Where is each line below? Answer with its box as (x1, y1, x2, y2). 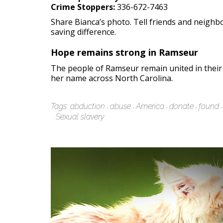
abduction (70, 102, 105, 111)
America (136, 102, 164, 111)
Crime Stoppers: (51, 1, 115, 12)
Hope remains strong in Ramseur (51, 46, 198, 58)
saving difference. (51, 26, 116, 37)
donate (169, 102, 194, 111)
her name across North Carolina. (51, 73, 173, 84)
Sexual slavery (56, 112, 104, 121)
